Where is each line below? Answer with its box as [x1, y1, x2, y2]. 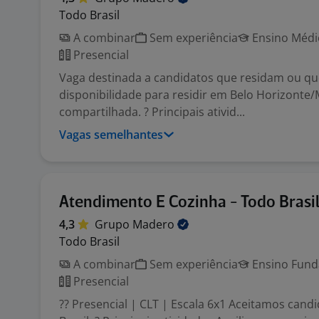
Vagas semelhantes [59, 127, 163, 142]
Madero [132, 216, 177, 232]
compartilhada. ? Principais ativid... [59, 104, 245, 120]
